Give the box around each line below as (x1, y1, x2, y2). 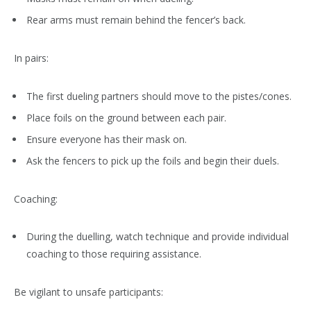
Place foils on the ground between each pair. (26, 110, 226, 124)
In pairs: (14, 51, 49, 65)
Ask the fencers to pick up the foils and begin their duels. (26, 154, 279, 168)
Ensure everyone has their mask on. (26, 132, 187, 146)
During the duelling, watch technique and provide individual (26, 230, 289, 244)
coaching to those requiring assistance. (26, 247, 201, 261)
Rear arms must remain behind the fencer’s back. (26, 13, 246, 27)
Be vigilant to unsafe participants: (14, 285, 163, 299)
